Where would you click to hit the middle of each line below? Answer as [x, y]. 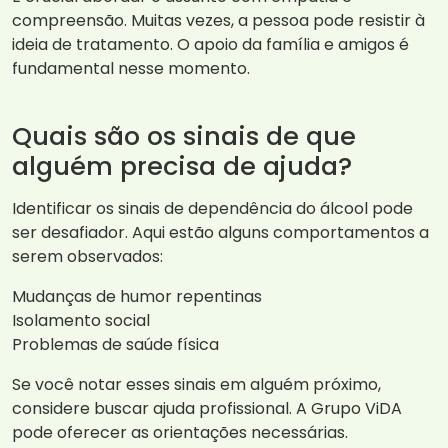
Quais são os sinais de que [184, 136]
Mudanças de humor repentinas [137, 297]
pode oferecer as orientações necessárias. [180, 433]
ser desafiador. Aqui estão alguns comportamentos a [220, 233]
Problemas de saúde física [115, 345]
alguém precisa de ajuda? [182, 166]
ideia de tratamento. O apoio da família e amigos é [210, 45]
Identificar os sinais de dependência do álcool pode [212, 209]
